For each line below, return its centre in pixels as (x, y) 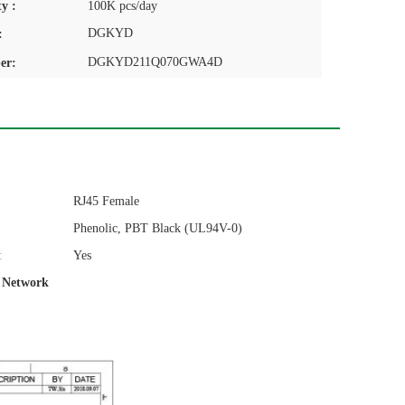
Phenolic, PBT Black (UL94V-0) (158, 228)
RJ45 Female (106, 201)
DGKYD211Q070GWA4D (155, 62)
